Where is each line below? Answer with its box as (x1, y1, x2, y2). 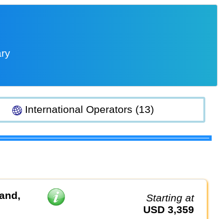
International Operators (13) (22, 104, 154, 115)
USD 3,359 (151, 204, 195, 216)
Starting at (153, 192, 195, 204)
